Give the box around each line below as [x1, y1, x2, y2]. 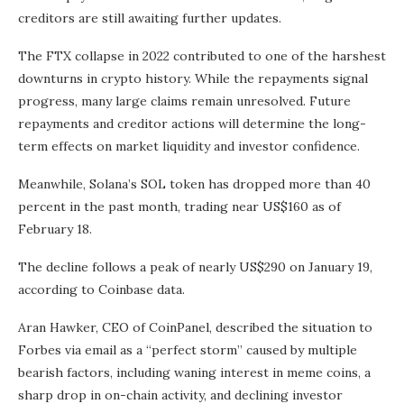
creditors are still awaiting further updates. [18, 10, 281, 27]
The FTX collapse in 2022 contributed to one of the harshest [18, 48, 386, 65]
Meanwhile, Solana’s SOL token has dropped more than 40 [18, 176, 371, 193]
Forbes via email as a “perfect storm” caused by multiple [18, 342, 357, 359]
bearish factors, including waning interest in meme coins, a [18, 364, 371, 381]
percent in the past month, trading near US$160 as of [18, 198, 341, 216]
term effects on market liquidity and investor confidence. [18, 138, 360, 155]
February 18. [18, 221, 92, 238]
